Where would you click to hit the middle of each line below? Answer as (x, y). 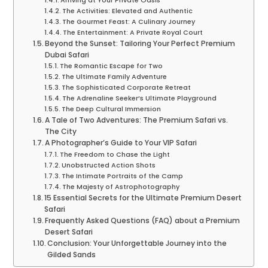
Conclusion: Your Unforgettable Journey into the (137, 243)
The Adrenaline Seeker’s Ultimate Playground (140, 98)
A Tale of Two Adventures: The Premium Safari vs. (137, 120)
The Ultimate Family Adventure (115, 77)
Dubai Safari (67, 55)
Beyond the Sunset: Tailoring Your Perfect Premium (140, 44)
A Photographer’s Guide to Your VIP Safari (121, 143)
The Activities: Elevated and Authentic (128, 11)
